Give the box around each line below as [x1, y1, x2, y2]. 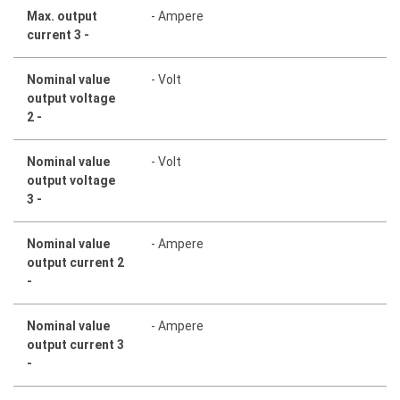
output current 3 [27, 337, 124, 353]
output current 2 [27, 255, 124, 271]
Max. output [27, 9, 97, 24]
